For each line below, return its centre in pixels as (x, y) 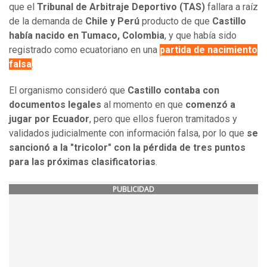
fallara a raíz (232, 7)
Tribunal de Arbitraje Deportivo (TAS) (121, 7)
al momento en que (143, 105)
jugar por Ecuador (49, 119)
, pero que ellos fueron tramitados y (163, 119)
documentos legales (55, 105)
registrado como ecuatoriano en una (84, 50)
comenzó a (210, 105)
